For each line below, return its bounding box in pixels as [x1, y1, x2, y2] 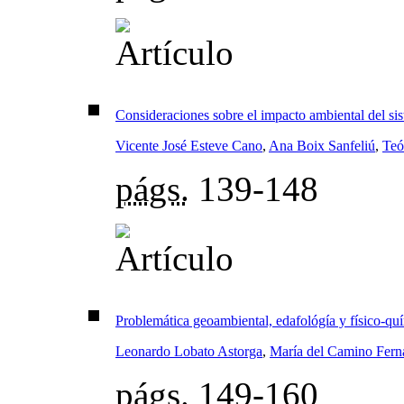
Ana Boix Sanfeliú [269, 138, 375, 154]
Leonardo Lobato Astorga [115, 344, 262, 360]
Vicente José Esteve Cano [115, 138, 262, 154]
